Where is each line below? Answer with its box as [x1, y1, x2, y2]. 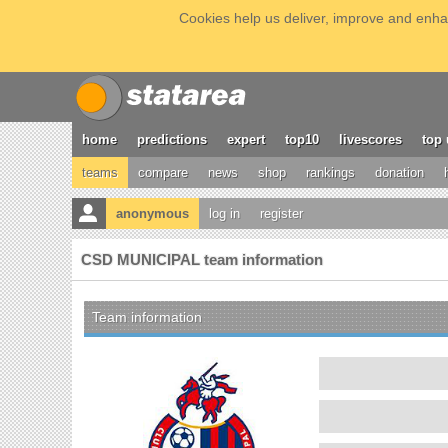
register [260, 206, 303, 221]
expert [227, 132, 265, 147]
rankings [306, 165, 355, 180]
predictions [137, 132, 207, 147]
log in [209, 206, 240, 221]
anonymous [116, 206, 189, 221]
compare [138, 165, 188, 180]
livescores [339, 132, 402, 147]
